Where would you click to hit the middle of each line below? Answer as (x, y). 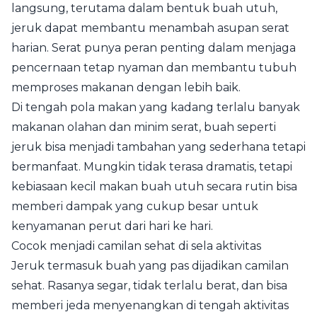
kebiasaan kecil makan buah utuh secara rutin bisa (154, 186)
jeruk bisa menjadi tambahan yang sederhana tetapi (158, 146)
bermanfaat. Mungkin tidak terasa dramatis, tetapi (152, 166)
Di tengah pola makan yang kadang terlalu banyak (156, 107)
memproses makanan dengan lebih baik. (126, 87)
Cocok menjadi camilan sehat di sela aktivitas (136, 246)
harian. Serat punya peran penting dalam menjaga (154, 47)
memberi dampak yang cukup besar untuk (135, 206)
